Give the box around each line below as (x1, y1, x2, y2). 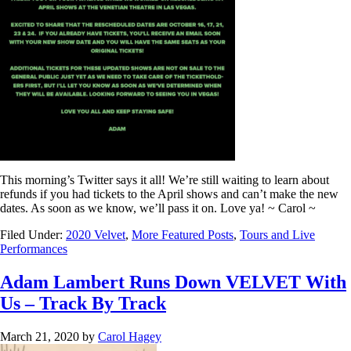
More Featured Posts (132, 227, 233, 241)
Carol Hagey (98, 329, 161, 343)
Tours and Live (240, 227, 315, 241)
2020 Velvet (66, 227, 125, 241)
